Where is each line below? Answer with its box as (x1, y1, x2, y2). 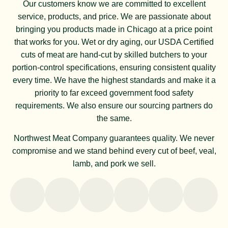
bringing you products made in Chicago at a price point (16, 24, 212, 34)
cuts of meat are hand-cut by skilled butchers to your (21, 50, 207, 59)
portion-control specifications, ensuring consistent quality (12, 63, 216, 72)
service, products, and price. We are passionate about (17, 12, 211, 21)
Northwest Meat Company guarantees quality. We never (14, 134, 214, 143)
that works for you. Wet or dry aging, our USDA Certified (14, 37, 214, 46)
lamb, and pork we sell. (72, 159, 156, 168)
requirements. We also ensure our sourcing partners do (15, 101, 213, 110)
